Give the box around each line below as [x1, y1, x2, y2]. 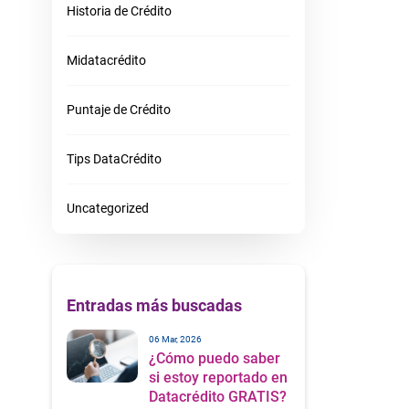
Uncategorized [66, 201, 149, 216]
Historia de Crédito [66, 4, 172, 19]
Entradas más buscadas [66, 295, 242, 315]
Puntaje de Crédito [66, 102, 171, 118]
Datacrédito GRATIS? [148, 387, 287, 405]
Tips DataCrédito [66, 152, 162, 167]
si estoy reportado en [148, 368, 288, 386]
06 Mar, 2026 [148, 333, 202, 344]
